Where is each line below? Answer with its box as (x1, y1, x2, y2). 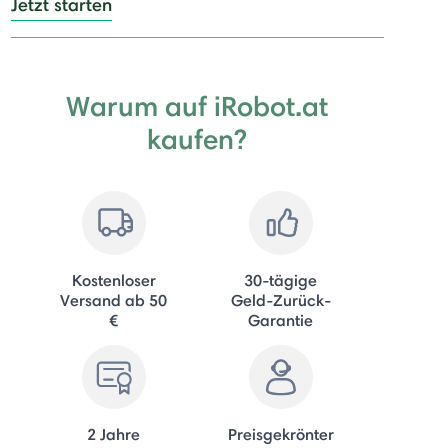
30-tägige (244, 269, 318, 290)
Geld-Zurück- (230, 289, 331, 310)
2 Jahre (87, 423, 141, 444)
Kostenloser (71, 269, 156, 290)
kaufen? (147, 121, 248, 156)
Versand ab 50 (60, 289, 168, 310)
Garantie (248, 309, 314, 330)
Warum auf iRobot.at (66, 88, 329, 123)
